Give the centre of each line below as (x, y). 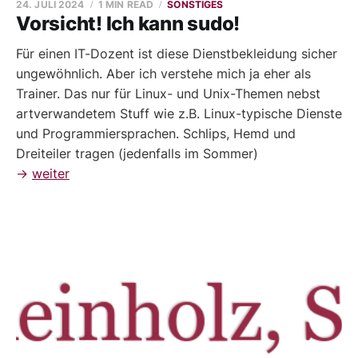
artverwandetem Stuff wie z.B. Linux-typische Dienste (179, 113)
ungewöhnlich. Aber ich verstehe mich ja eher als (163, 74)
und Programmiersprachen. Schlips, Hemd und (156, 133)
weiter (51, 173)
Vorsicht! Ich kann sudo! (128, 24)
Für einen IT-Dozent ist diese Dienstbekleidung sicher (177, 54)
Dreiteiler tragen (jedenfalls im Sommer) (137, 153)
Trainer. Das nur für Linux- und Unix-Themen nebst (168, 93)
